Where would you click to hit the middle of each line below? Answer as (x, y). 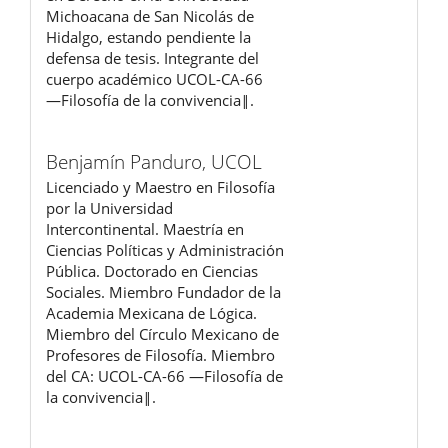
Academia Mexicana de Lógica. (151, 312)
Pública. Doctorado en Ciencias (152, 270)
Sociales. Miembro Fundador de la (163, 291)
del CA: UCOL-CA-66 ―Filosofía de (164, 375)
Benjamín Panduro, (128, 161)
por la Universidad (109, 207)
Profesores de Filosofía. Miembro (160, 354)
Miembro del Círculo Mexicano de (162, 333)
